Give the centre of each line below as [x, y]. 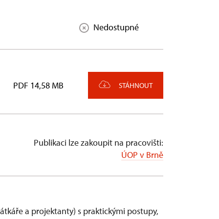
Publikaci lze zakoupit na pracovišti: [99, 142]
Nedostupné [116, 27]
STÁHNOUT [136, 85]
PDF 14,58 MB [38, 85]
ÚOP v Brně [142, 155]
